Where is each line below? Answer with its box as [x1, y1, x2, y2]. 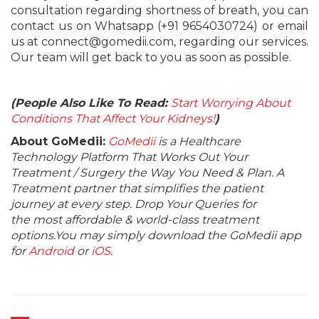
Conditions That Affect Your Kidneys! [11, 112, 215, 125]
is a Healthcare [155, 135, 241, 148]
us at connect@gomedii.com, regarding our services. [11, 35, 308, 48]
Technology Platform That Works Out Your [11, 150, 248, 164]
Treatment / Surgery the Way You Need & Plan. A [11, 166, 284, 179]
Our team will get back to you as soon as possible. [11, 51, 291, 64]
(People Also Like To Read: [11, 96, 171, 110]
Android [28, 244, 74, 258]
